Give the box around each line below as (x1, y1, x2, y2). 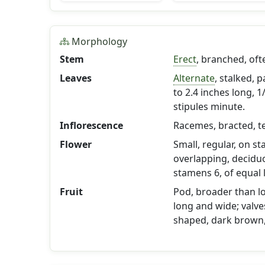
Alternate (173, 72, 215, 85)
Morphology (69, 35, 127, 48)
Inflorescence (60, 119, 123, 132)
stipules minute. (173, 100, 245, 113)
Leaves (60, 72, 92, 85)
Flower (60, 138, 92, 151)
